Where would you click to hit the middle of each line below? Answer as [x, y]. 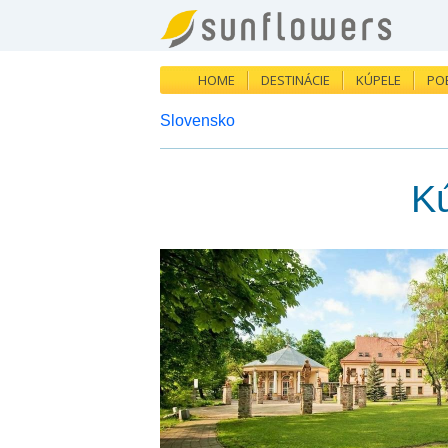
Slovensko [197, 120]
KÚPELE [378, 80]
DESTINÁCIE [295, 80]
